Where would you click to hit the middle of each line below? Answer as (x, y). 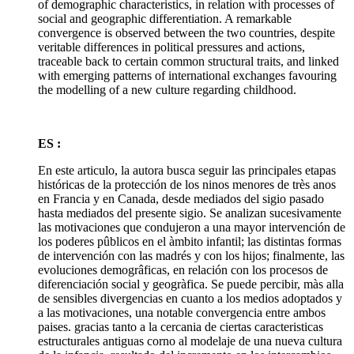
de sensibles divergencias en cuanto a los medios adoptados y (190, 298)
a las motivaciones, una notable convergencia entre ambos (182, 312)
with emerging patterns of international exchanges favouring (187, 75)
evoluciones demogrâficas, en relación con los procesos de (183, 269)
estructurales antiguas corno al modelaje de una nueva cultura (190, 341)
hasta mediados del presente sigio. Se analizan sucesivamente (190, 213)
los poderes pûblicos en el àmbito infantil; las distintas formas (190, 241)
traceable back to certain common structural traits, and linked (188, 61)
